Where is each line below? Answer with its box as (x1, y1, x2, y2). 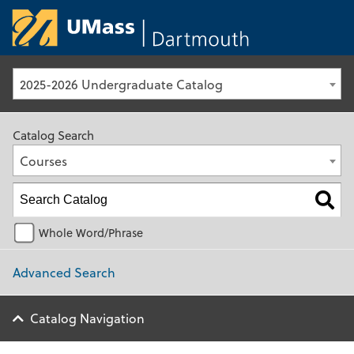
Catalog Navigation (30, 309, 145, 327)
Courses (20, 152, 67, 170)
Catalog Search (13, 126, 94, 144)
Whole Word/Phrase (39, 224, 143, 241)
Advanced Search (13, 262, 115, 281)
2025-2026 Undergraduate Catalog (20, 75, 223, 93)
